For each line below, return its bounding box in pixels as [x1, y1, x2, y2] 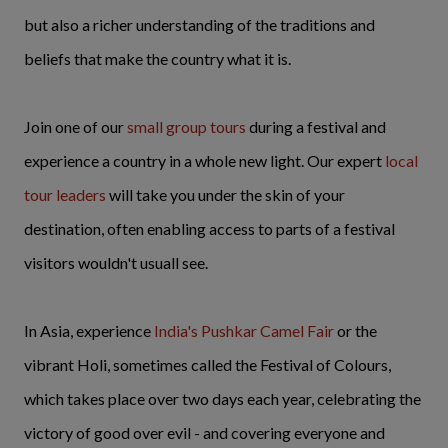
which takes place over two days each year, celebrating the [24, 388, 421, 408]
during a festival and [246, 116, 386, 136]
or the [334, 320, 377, 340]
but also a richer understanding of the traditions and [24, 14, 375, 34]
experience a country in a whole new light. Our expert [24, 150, 385, 170]
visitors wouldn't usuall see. [24, 252, 211, 272]
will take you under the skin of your [106, 184, 345, 204]
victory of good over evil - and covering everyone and [24, 422, 385, 442]
